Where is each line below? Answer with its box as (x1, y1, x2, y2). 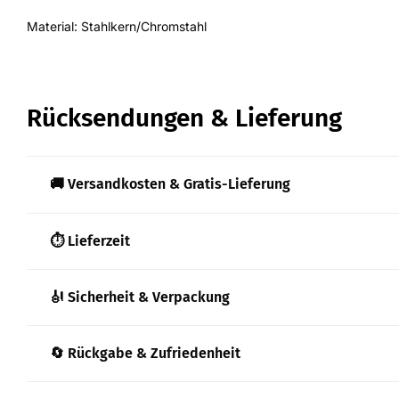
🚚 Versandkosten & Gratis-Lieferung (50, 175, 290, 193)
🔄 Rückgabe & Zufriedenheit (50, 344, 240, 362)
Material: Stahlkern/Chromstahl (27, 18, 207, 34)
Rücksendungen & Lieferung (27, 103, 342, 134)
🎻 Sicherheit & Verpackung (50, 288, 230, 305)
